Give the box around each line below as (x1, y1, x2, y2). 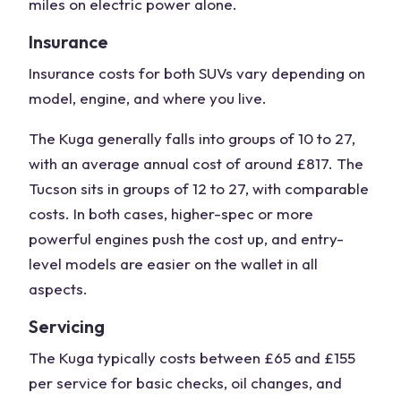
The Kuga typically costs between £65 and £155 (29, 348, 355, 367)
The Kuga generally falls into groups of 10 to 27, (29, 129, 355, 148)
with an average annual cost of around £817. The (29, 154, 363, 173)
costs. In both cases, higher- (29, 204, 221, 223)
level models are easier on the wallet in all (29, 254, 318, 273)
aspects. (29, 279, 88, 298)
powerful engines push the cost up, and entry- (29, 229, 344, 248)
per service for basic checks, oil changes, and (29, 373, 342, 392)
